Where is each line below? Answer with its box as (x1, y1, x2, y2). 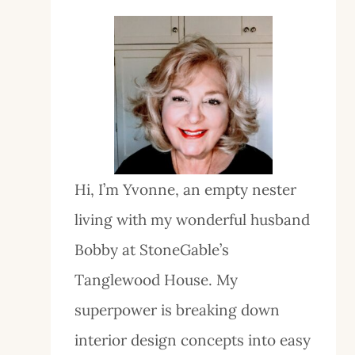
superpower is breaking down (74, 300, 280, 320)
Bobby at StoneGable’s (74, 240, 229, 260)
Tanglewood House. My (74, 270, 238, 290)
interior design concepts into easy (74, 330, 311, 350)
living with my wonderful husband (74, 210, 310, 230)
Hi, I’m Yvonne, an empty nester (74, 180, 296, 200)
